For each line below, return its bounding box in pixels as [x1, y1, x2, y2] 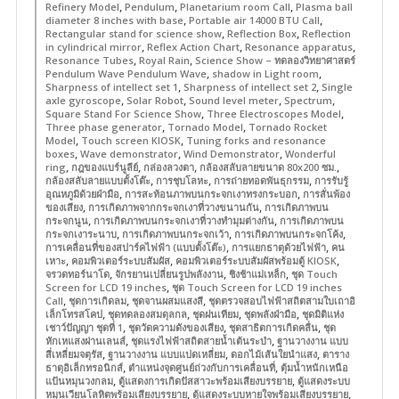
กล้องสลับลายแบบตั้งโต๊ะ [45, 174, 151, 187]
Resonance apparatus [244, 40, 353, 53]
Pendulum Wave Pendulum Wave [45, 67, 207, 80]
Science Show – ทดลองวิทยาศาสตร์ [194, 53, 355, 67]
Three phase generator [45, 120, 162, 134]
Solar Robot [126, 94, 183, 107]
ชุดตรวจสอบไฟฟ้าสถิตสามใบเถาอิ [208, 294, 355, 307]
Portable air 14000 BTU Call [188, 13, 320, 27]
